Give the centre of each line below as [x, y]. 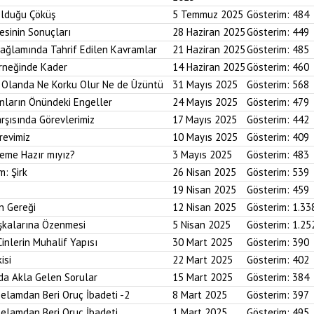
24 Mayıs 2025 [205, 102]
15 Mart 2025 [203, 277]
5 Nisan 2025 [202, 225]
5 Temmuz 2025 [208, 14]
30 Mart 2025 [203, 242]
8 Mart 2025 [200, 295]
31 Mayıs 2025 [205, 84]
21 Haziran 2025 [209, 49]
